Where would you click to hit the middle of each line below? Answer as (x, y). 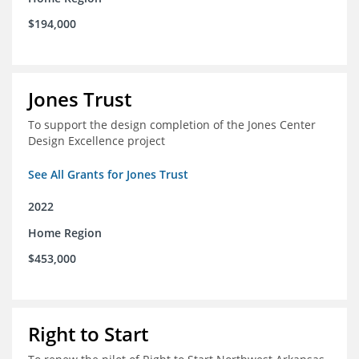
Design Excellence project (97, 141)
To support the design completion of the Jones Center (172, 125)
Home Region (65, 233)
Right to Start (88, 334)
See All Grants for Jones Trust (108, 175)
